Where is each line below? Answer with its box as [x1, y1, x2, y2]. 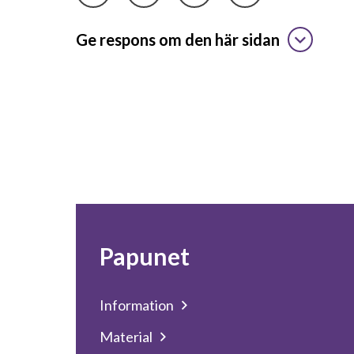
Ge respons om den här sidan [76, 30, 280, 49]
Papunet [100, 242, 190, 270]
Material [100, 328, 153, 345]
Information [100, 296, 174, 314]
